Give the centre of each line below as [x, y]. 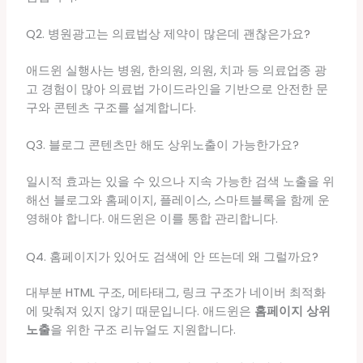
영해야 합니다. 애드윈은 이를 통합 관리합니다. [152, 219]
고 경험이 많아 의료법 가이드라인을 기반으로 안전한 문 [177, 89]
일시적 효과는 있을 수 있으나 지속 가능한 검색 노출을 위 [180, 182]
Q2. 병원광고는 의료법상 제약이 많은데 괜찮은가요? [168, 34]
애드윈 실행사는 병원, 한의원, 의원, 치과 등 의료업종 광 [176, 70]
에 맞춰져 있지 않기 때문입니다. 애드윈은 [140, 312]
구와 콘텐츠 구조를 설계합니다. [111, 107]
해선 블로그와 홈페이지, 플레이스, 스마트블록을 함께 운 [177, 201]
